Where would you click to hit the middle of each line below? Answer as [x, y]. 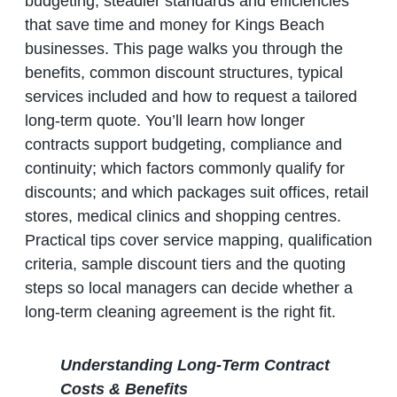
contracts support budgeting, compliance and [183, 145]
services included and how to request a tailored [191, 97]
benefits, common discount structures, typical [183, 73]
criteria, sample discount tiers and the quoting [185, 265]
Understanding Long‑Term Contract [195, 365]
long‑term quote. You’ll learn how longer [164, 121]
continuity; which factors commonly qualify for [184, 169]
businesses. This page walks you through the [183, 49]
